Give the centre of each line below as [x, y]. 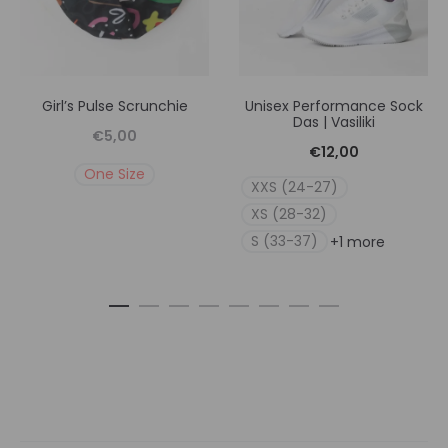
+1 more [357, 241]
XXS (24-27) [294, 187]
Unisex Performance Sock [333, 106]
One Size [114, 174]
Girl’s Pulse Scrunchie [114, 106]
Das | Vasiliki [333, 122]
